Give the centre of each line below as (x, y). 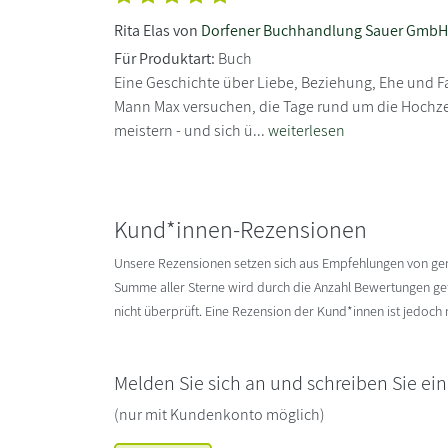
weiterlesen (306, 130)
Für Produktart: (164, 58)
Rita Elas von (157, 30)
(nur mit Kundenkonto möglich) (219, 414)
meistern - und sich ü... (191, 130)
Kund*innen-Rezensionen (240, 228)
